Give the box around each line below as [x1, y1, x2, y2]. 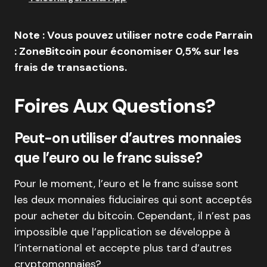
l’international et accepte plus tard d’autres [14, 240, 232, 255]
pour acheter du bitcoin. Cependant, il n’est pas [14, 208, 251, 223]
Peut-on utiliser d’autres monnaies [14, 128, 242, 147]
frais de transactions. [14, 60, 127, 74]
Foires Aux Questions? [14, 92, 215, 119]
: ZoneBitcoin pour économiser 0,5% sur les [14, 44, 239, 58]
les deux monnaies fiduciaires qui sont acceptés [14, 192, 252, 207]
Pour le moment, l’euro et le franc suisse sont [14, 176, 238, 191]
